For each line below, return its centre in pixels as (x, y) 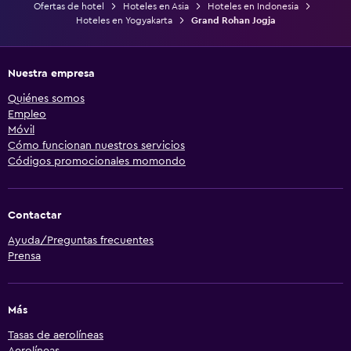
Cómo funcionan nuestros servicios (96, 145)
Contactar (34, 215)
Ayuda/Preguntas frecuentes (81, 240)
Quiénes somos (46, 98)
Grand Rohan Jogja (233, 20)
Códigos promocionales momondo (97, 161)
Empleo (27, 114)
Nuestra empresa (51, 73)
